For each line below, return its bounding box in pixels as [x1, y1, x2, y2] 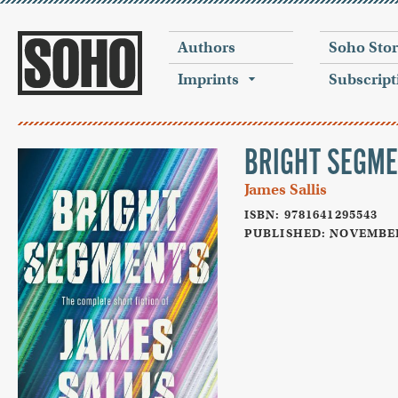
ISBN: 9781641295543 [244, 207, 378, 222]
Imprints [178, 70, 239, 89]
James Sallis [244, 180, 327, 199]
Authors [178, 38, 235, 57]
